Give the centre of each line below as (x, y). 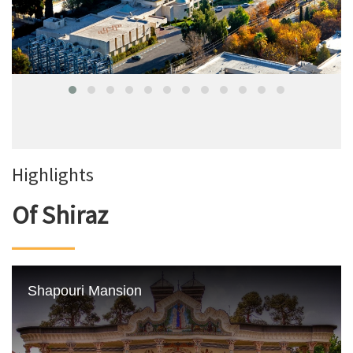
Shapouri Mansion (85, 290)
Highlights (53, 174)
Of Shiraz (60, 216)
